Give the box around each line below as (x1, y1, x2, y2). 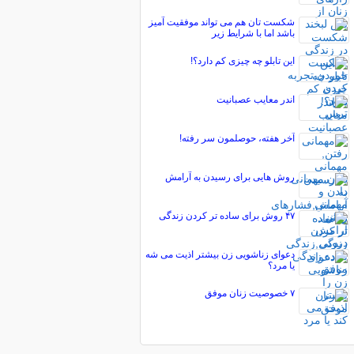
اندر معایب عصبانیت (216, 94, 295, 105)
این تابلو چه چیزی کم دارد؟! (190, 55, 295, 66)
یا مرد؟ (267, 260, 295, 271)
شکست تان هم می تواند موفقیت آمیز (148, 17, 295, 28)
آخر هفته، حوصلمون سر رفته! (179, 133, 295, 144)
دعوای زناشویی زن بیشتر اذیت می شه (145, 249, 295, 260)
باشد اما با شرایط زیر (211, 28, 295, 39)
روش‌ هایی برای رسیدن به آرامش (164, 171, 295, 183)
